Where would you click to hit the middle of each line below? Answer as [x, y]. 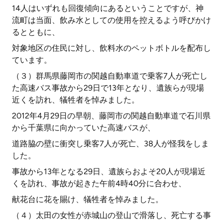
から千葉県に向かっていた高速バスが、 [84, 128]
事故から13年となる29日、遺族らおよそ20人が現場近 [109, 171]
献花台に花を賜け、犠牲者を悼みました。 [88, 199]
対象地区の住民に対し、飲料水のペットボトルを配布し [111, 48]
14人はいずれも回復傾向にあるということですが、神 [108, 8]
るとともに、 [36, 32]
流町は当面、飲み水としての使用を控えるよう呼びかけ [111, 20]
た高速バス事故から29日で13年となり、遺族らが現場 [108, 88]
